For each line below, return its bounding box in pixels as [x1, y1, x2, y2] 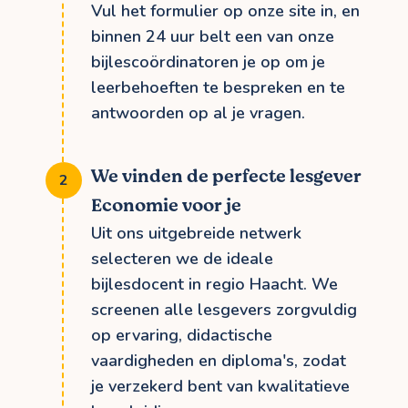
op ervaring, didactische [91, 323, 272, 346]
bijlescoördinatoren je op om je [91, 50, 325, 73]
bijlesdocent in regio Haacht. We [91, 272, 338, 295]
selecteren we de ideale [91, 247, 273, 270]
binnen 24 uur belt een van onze [91, 25, 334, 47]
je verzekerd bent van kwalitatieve [91, 374, 350, 397]
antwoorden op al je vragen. [91, 101, 305, 124]
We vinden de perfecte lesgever [91, 162, 362, 189]
